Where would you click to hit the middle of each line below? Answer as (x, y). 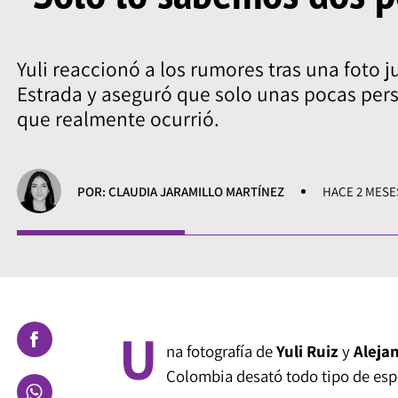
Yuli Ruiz (307, 350)
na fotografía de (221, 350)
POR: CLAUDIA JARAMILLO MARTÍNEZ (181, 191)
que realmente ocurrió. (118, 119)
